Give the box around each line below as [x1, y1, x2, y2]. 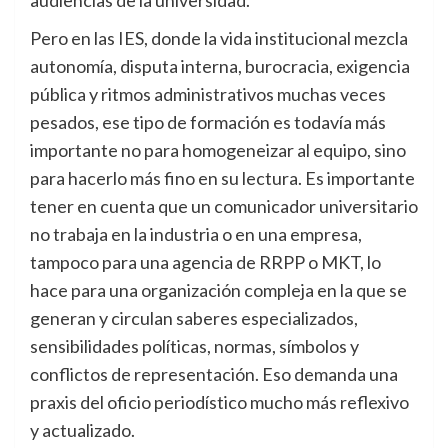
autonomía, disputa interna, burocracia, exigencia [30, 55, 410, 78]
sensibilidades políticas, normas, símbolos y [30, 335, 359, 358]
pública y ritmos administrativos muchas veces [30, 83, 386, 106]
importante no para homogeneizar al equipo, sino [30, 139, 406, 162]
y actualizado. [30, 419, 135, 442]
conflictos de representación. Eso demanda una [30, 363, 398, 386]
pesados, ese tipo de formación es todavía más [30, 111, 386, 134]
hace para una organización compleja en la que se [30, 279, 407, 302]
